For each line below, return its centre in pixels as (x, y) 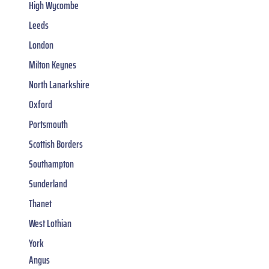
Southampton (51, 164)
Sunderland (48, 184)
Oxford (41, 105)
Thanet (40, 204)
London (41, 45)
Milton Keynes (53, 65)
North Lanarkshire (59, 85)
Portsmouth (48, 125)
